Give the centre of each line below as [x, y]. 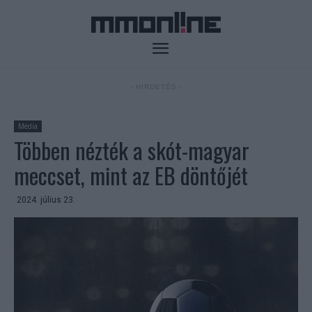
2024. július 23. [46, 200]
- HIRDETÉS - [156, 87]
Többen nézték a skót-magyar [132, 150]
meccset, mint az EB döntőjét [131, 175]
